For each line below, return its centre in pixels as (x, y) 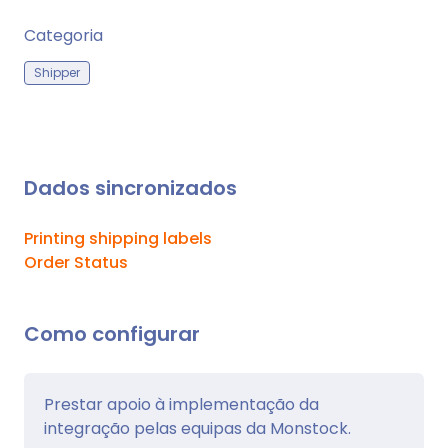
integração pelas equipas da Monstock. (197, 429)
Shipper (57, 73)
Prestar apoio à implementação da (181, 405)
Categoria (63, 36)
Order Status (76, 263)
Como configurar (112, 334)
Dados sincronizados (130, 188)
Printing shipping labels (118, 239)
